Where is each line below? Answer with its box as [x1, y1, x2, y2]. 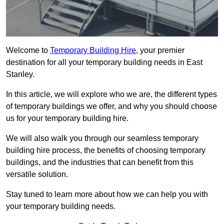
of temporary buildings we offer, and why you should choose [6, 102, 217, 111]
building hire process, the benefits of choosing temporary [6, 146, 205, 155]
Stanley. [6, 70, 34, 79]
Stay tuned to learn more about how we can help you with [6, 190, 208, 199]
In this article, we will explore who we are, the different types [6, 90, 217, 99]
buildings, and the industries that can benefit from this [6, 158, 193, 167]
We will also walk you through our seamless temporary [6, 134, 198, 143]
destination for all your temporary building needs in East [6, 58, 202, 67]
